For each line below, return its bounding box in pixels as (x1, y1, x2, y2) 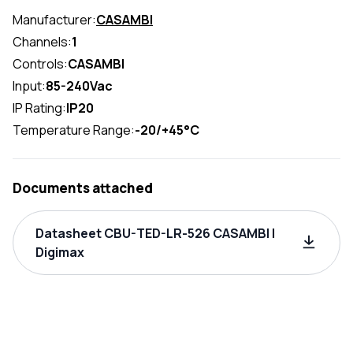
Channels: (13, 33, 72, 50)
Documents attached (13, 179, 153, 197)
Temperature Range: (13, 121, 135, 139)
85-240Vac (46, 77, 113, 95)
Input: (13, 77, 46, 95)
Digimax (35, 243, 84, 261)
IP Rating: (13, 99, 66, 117)
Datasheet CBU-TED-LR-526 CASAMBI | (35, 225, 275, 242)
